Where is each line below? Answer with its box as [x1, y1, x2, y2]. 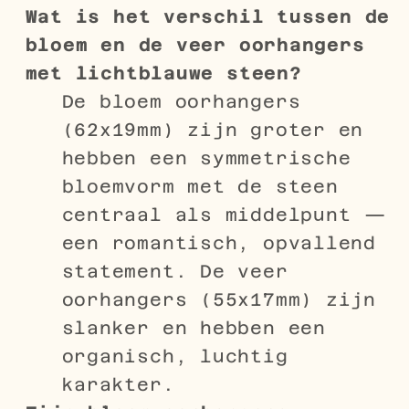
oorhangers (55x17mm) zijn [61, 289, 376, 310]
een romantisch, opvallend [61, 233, 376, 254]
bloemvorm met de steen [61, 176, 339, 197]
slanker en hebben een [61, 318, 326, 339]
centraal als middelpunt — [61, 204, 387, 225]
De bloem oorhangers [61, 91, 301, 112]
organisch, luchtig [61, 346, 288, 367]
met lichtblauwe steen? [25, 63, 302, 84]
